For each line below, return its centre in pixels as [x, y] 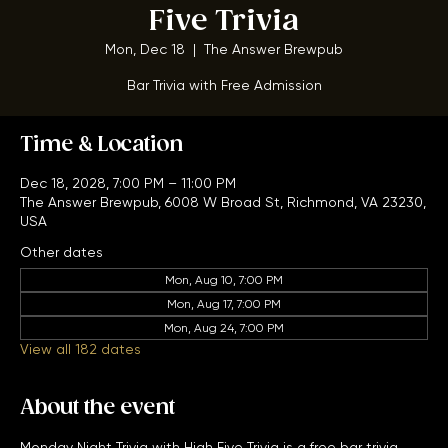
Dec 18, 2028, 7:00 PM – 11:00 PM [128, 209]
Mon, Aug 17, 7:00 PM [224, 330]
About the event [97, 434]
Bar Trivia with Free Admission [224, 111]
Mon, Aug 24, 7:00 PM [224, 354]
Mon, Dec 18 [145, 75]
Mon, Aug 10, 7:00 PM [224, 306]
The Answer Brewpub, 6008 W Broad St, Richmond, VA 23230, [223, 228]
